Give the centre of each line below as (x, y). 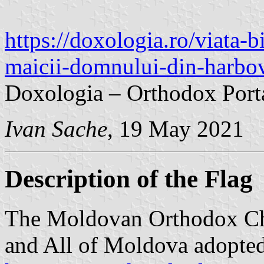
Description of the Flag (129, 179)
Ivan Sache (56, 128)
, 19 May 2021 (176, 128)
